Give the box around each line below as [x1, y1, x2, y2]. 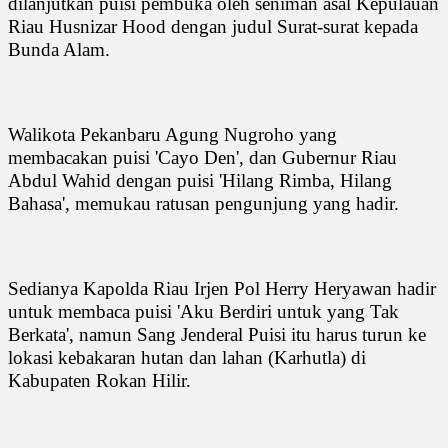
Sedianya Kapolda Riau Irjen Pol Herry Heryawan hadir [8, 277, 436, 299]
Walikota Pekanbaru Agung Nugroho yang [8, 123, 337, 145]
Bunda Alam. [8, 38, 115, 60]
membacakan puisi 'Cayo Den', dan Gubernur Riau [8, 146, 397, 168]
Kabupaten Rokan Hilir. [8, 369, 196, 391]
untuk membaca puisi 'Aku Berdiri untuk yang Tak [8, 300, 399, 322]
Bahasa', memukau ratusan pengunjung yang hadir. [8, 192, 404, 214]
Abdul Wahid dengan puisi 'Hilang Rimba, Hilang [8, 169, 392, 191]
